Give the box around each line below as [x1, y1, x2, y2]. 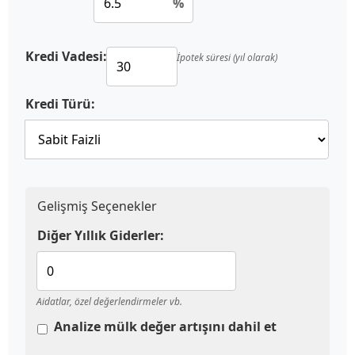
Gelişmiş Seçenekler [37, 197, 157, 215]
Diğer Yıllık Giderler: [37, 226, 164, 244]
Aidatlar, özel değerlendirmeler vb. [36, 294, 182, 308]
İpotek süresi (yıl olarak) [177, 50, 277, 64]
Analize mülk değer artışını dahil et [54, 317, 277, 335]
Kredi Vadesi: [25, 47, 107, 65]
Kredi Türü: [25, 94, 95, 113]
